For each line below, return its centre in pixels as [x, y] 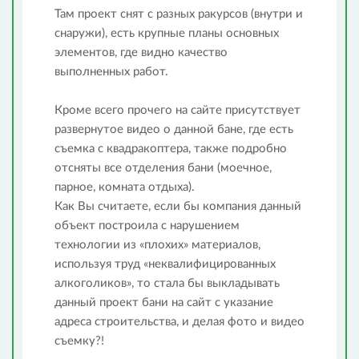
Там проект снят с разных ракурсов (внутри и [179, 14]
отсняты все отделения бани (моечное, [163, 168]
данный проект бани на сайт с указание [164, 303]
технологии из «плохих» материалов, [157, 245]
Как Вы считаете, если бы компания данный [178, 206]
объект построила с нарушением [147, 226]
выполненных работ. [111, 72]
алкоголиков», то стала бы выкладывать [167, 283]
